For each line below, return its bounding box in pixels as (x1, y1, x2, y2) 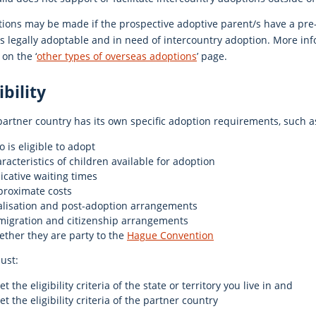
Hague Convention (127, 228, 214, 242)
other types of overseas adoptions (37, 49, 197, 63)
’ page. (197, 49, 227, 63)
